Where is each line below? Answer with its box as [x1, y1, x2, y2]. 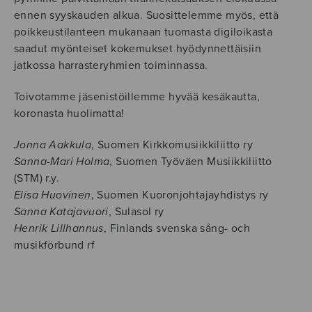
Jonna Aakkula [14, 138, 92, 153]
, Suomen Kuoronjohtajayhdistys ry [91, 188, 269, 203]
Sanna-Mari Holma [14, 155, 110, 169]
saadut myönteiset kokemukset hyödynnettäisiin [14, 41, 261, 56]
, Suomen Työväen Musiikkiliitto [109, 155, 272, 169]
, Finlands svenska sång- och [103, 221, 251, 236]
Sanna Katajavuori [14, 205, 109, 219]
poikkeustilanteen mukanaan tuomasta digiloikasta [14, 24, 273, 39]
